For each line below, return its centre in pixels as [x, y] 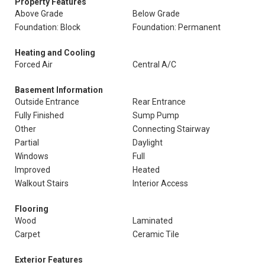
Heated [146, 170]
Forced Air [34, 64]
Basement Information [59, 90]
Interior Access [160, 183]
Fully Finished [39, 115]
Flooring [32, 209]
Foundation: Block [48, 27]
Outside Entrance [47, 102]
